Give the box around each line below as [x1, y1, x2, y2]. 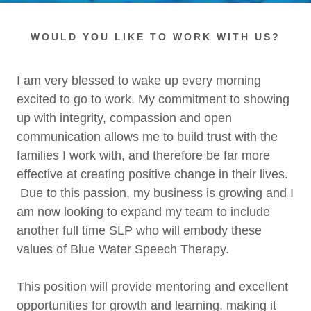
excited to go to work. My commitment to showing [17, 92, 289, 106]
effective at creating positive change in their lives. [17, 167, 288, 181]
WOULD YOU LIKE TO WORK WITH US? [31, 31, 280, 42]
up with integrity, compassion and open [17, 111, 232, 125]
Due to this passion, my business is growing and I [17, 186, 294, 200]
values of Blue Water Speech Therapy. [17, 242, 229, 256]
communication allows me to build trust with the [17, 130, 278, 144]
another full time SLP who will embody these [17, 224, 262, 237]
